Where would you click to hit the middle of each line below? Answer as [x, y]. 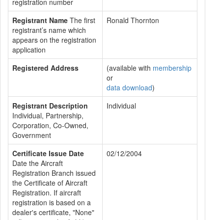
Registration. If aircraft [47, 192]
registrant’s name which [49, 30]
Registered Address [45, 68]
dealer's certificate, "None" [53, 212]
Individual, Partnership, [48, 115]
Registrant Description [50, 106]
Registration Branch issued [54, 173]
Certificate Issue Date [48, 153]
